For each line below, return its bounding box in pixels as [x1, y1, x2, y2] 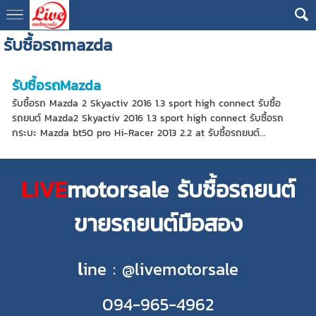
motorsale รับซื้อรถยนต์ [66, 172, 296, 207]
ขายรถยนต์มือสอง [73, 206, 243, 241]
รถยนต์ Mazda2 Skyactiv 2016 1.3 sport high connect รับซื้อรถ [11, 111, 284, 126]
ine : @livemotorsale [83, 257, 238, 282]
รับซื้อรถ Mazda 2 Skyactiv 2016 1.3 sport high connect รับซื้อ [11, 96, 281, 111]
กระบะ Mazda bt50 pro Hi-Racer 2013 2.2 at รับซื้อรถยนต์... [11, 126, 266, 140]
